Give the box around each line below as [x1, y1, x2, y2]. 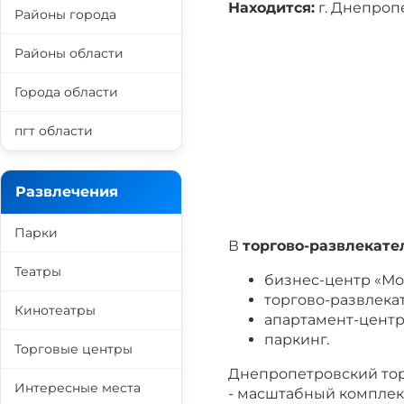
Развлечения [15, 183, 118, 200]
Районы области [14, 45, 124, 61]
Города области [14, 84, 118, 100]
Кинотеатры [14, 302, 96, 318]
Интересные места [14, 380, 141, 396]
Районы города [14, 6, 116, 23]
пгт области [14, 123, 93, 139]
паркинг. [264, 331, 329, 348]
